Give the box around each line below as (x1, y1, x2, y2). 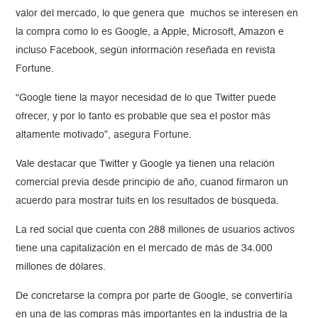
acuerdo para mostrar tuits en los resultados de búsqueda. (16, 196, 280, 207)
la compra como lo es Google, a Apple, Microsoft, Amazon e (16, 27, 285, 38)
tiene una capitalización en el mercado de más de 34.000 (16, 243, 273, 254)
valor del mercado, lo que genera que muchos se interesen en (16, 9, 299, 19)
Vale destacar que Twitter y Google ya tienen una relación (16, 159, 275, 170)
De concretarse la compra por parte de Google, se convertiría (16, 291, 293, 302)
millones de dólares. (16, 262, 106, 273)
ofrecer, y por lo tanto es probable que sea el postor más (16, 111, 271, 122)
